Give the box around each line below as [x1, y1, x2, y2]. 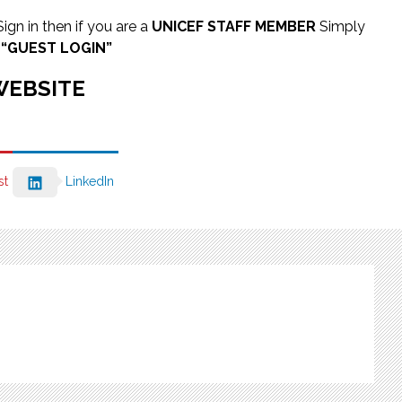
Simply [316, 17, 365, 35]
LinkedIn [66, 174, 114, 189]
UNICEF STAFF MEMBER [152, 17, 316, 35]
